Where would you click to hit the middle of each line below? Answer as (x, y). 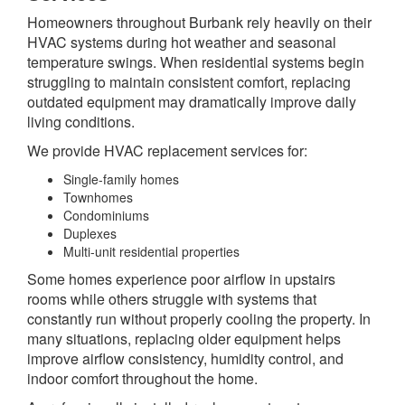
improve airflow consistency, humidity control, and (185, 359)
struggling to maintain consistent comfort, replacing (189, 82)
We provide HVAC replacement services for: (167, 151)
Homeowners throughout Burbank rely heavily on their (199, 23)
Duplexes (90, 234)
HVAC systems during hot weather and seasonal (182, 42)
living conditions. (81, 122)
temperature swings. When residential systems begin (196, 62)
